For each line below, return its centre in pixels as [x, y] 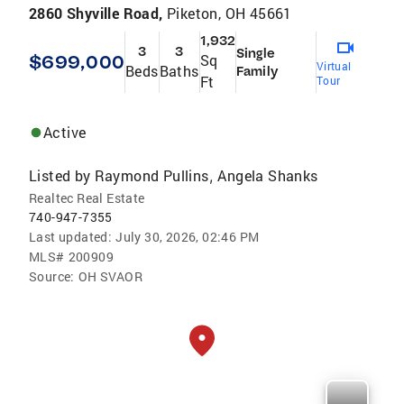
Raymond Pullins [151, 175]
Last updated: [71, 236]
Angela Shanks [268, 175]
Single [256, 53]
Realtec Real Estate [87, 197]
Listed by [60, 175]
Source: [52, 276]
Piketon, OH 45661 [230, 13]
